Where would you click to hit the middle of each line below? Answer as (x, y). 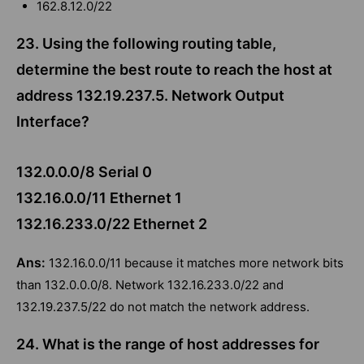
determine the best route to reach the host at (174, 70)
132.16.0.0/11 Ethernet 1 (99, 198)
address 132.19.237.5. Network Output (150, 96)
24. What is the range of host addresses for (168, 344)
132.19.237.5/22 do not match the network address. (163, 307)
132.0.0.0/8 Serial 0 (84, 172)
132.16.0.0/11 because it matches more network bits (196, 263)
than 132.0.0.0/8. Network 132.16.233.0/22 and (150, 285)
